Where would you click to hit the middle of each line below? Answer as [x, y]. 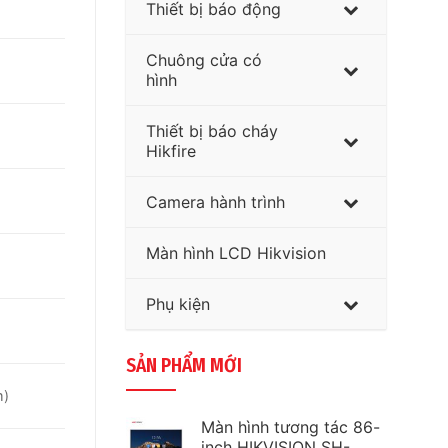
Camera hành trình [215, 201]
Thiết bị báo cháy [212, 130]
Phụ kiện [178, 303]
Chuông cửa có [204, 59]
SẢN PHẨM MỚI [184, 365]
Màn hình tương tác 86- [290, 427]
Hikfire [171, 150]
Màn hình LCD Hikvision [236, 252]
